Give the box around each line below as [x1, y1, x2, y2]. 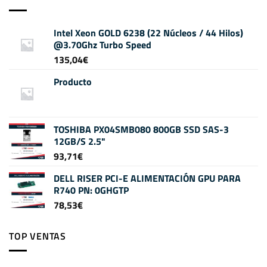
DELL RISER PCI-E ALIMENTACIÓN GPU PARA [54, 170, 241, 185]
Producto [54, 74, 92, 89]
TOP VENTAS [9, 228, 66, 243]
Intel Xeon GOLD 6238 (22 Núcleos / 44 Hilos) [54, 25, 243, 40]
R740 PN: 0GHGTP [54, 182, 129, 197]
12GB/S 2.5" [54, 133, 105, 148]
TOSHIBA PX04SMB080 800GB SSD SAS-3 [54, 122, 229, 136]
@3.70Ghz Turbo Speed [54, 37, 151, 52]
